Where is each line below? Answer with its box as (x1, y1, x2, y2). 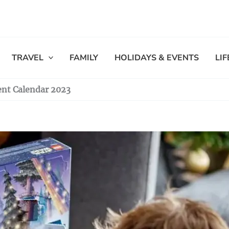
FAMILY (70, 52, 99, 63)
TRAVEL (11, 52, 43, 63)
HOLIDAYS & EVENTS (114, 52, 199, 63)
